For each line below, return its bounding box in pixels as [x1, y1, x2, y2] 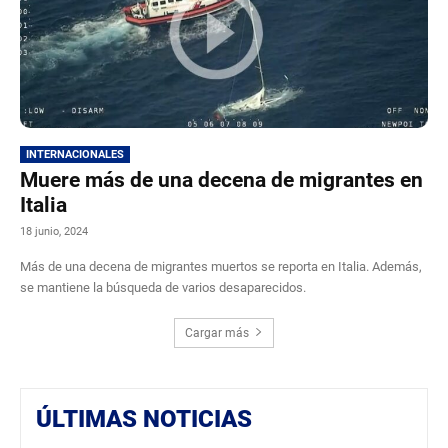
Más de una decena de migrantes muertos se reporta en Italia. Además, [20, 258, 422, 274]
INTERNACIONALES [26, 147, 124, 161]
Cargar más [185, 325, 249, 340]
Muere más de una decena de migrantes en [20, 167, 423, 192]
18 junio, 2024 [20, 224, 88, 238]
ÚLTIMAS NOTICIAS [36, 404, 252, 433]
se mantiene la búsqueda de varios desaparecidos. [20, 279, 306, 295]
